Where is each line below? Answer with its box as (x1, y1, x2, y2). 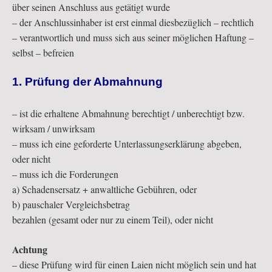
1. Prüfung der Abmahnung (12, 75, 163, 89)
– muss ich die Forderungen (12, 168, 118, 181)
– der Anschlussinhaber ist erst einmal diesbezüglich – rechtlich (12, 16, 254, 29)
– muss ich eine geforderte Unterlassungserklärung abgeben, (12, 137, 242, 151)
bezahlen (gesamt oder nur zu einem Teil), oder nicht (12, 213, 213, 226)
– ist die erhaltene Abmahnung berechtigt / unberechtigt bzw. (12, 107, 245, 120)
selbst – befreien (12, 46, 74, 59)
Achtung (12, 242, 47, 257)
